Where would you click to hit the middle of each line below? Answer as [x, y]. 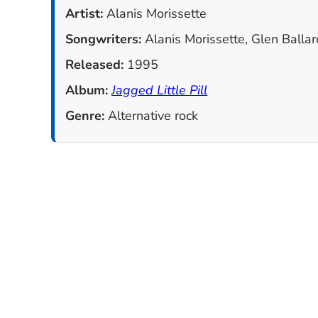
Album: [87, 91]
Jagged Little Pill [160, 91]
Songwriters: [104, 39]
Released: [95, 65]
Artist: [84, 14]
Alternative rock [152, 116]
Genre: [85, 116]
